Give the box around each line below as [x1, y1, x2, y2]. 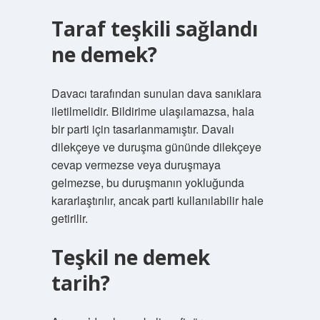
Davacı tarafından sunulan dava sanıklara [51, 85, 261, 101]
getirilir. [51, 210, 88, 226]
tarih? [51, 269, 110, 296]
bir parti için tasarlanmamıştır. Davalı [51, 121, 234, 137]
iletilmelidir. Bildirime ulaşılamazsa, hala [51, 103, 254, 119]
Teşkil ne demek [51, 244, 210, 271]
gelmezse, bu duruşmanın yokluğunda [51, 174, 244, 191]
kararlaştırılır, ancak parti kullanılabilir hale [51, 192, 264, 209]
